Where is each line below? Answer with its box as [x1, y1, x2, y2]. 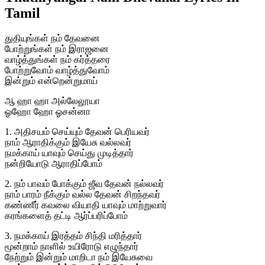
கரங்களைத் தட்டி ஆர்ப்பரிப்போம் [5, 210, 128, 221]
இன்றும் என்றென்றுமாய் [5, 75, 98, 86]
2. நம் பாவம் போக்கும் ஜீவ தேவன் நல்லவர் [5, 178, 164, 189]
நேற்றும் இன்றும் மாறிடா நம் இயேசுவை [5, 251, 153, 262]
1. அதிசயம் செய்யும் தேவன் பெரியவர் [5, 126, 150, 137]
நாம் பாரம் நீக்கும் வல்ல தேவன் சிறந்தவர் [5, 189, 160, 199]
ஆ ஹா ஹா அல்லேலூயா [5, 95, 100, 106]
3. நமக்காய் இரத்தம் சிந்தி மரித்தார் [5, 230, 142, 241]
